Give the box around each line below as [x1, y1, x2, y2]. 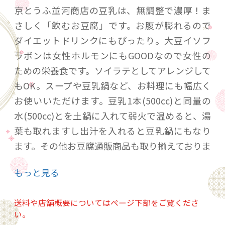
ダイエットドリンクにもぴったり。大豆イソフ [14, 34, 211, 47]
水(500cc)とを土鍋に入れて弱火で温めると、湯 [14, 109, 211, 123]
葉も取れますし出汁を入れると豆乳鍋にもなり [14, 124, 211, 138]
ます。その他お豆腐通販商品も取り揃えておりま [14, 139, 211, 153]
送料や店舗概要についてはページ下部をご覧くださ [14, 197, 199, 208]
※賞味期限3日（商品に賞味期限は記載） [14, 184, 182, 198]
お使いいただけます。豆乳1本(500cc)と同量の [14, 94, 211, 107]
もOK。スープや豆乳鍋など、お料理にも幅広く [14, 79, 211, 92]
